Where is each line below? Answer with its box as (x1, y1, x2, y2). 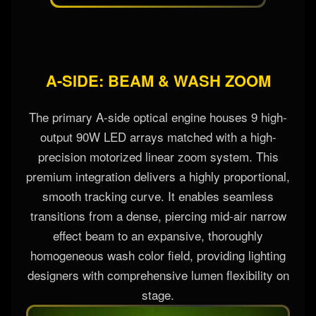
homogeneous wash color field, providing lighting (30, 246, 286, 265)
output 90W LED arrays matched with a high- (39, 128, 276, 146)
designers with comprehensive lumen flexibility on (27, 266, 289, 284)
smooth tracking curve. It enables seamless (42, 187, 274, 205)
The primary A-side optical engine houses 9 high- (29, 108, 287, 126)
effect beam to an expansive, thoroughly (53, 226, 263, 245)
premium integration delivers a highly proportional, (26, 167, 290, 186)
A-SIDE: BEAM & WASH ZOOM (45, 69, 271, 92)
